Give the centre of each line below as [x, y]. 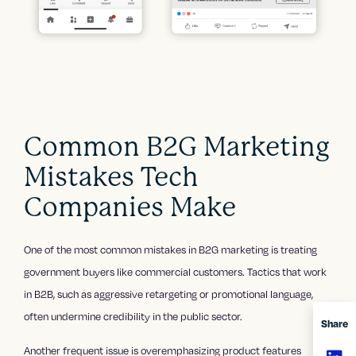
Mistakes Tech [111, 176]
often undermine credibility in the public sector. [133, 316]
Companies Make [130, 207]
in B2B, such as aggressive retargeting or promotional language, [169, 294]
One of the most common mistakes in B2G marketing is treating [171, 249]
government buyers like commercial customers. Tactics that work [176, 271]
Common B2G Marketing [177, 146]
